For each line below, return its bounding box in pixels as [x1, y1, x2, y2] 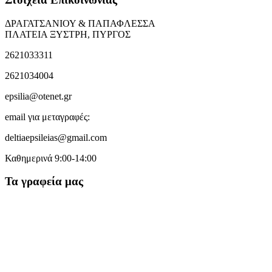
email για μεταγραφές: [5, 111, 90, 122]
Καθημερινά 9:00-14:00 [5, 152, 97, 163]
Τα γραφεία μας [5, 175, 83, 188]
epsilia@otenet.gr [5, 90, 72, 101]
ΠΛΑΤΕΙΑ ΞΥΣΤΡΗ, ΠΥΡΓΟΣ [5, 29, 131, 39]
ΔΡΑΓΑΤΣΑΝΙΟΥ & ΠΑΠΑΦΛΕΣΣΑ [5, 18, 155, 29]
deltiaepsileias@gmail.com [5, 132, 107, 143]
